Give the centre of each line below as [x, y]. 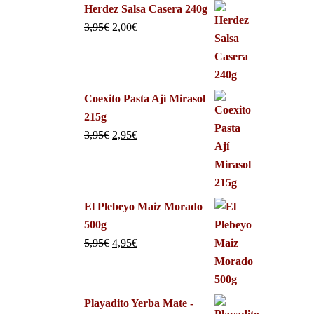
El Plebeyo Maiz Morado [143, 206]
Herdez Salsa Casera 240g [146, 9]
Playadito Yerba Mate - [139, 303]
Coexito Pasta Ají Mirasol [145, 98]
